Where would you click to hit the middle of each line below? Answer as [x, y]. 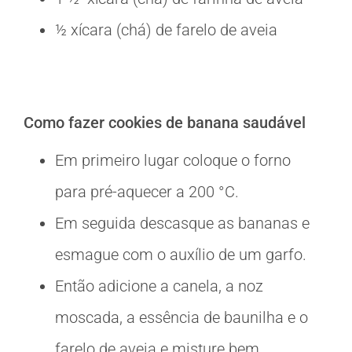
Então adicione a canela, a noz [159, 286]
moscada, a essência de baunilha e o [181, 318]
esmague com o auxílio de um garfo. [181, 255]
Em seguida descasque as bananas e [182, 224]
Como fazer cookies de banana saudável [165, 123]
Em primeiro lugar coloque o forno [173, 161]
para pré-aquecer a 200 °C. [147, 192]
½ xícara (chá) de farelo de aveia [166, 30]
